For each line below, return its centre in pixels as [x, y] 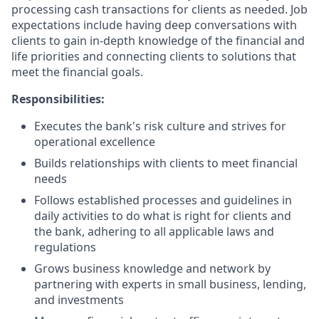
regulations [65, 247]
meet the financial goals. [77, 72]
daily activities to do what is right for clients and [163, 216]
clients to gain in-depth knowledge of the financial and [158, 41]
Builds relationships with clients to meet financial [166, 163]
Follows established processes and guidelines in [163, 200]
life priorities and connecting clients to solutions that [154, 56]
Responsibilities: [58, 99]
